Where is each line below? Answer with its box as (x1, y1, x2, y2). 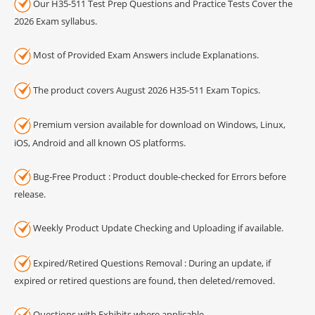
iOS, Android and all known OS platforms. (14, 136, 186, 149)
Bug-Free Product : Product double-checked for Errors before (31, 169, 286, 183)
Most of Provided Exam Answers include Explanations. (31, 49, 259, 62)
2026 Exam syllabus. (14, 15, 97, 28)
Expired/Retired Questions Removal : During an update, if (31, 256, 271, 269)
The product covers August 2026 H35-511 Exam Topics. (31, 83, 260, 96)
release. (14, 188, 46, 201)
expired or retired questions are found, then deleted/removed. (14, 274, 275, 288)
